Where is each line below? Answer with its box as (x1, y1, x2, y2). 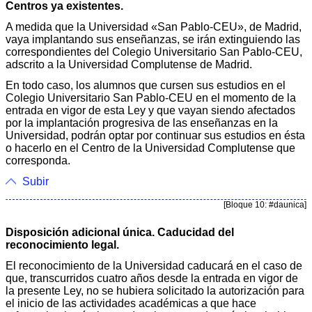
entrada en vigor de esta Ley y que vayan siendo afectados (6, 104, 295, 116)
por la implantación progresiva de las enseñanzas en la (6, 116, 278, 129)
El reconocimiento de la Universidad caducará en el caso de (6, 259, 302, 272)
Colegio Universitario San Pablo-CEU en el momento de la (6, 91, 296, 104)
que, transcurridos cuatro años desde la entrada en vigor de (6, 272, 298, 284)
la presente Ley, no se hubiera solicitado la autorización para (6, 284, 304, 297)
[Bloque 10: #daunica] (224, 199, 306, 210)
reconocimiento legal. (6, 238, 119, 251)
